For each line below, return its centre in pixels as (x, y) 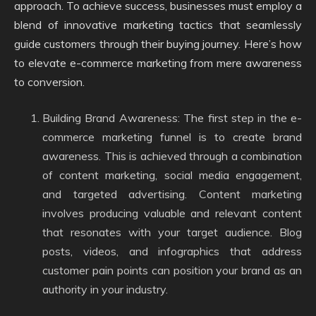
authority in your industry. (105, 289)
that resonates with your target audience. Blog (172, 232)
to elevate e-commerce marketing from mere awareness (158, 63)
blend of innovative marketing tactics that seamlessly (158, 25)
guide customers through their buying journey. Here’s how (158, 44)
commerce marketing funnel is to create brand (172, 137)
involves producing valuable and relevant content (172, 213)
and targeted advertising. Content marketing (172, 194)
